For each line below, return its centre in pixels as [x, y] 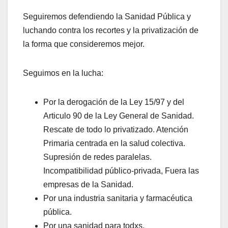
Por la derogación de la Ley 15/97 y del [114, 102]
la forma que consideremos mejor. [84, 44]
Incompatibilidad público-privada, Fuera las [121, 171]
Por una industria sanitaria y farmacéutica [118, 198]
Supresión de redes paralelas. [97, 157]
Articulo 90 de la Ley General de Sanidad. [119, 116]
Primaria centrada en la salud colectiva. [114, 144]
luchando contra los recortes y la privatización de [111, 31]
